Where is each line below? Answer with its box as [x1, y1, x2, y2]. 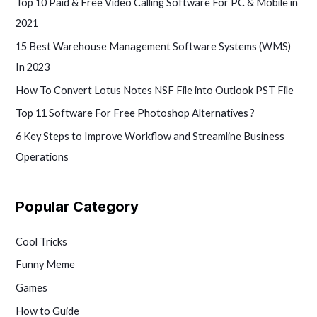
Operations [16, 150, 69, 163]
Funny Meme [16, 258, 76, 271]
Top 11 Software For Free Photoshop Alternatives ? [16, 107, 255, 120]
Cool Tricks [16, 235, 68, 248]
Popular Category [16, 197, 139, 215]
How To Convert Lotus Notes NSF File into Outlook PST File [16, 83, 294, 96]
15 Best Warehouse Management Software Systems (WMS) [16, 40, 292, 52]
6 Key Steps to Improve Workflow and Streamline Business [16, 129, 285, 142]
